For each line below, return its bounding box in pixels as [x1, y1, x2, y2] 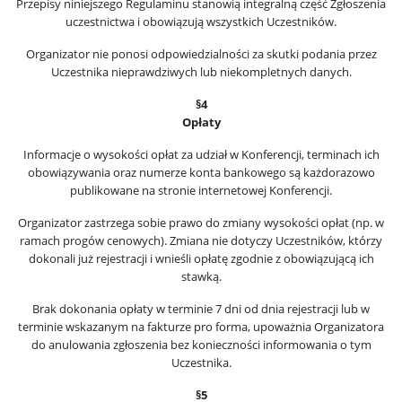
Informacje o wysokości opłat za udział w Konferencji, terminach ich [22, 146, 380, 162]
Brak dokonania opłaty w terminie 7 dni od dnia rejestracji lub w [32, 301, 370, 317]
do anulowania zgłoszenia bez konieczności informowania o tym [31, 336, 371, 353]
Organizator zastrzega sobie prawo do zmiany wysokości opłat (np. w [18, 214, 384, 231]
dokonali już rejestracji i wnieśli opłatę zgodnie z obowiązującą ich [28, 250, 374, 267]
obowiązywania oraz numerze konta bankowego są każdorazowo [27, 164, 375, 180]
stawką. [180, 268, 222, 284]
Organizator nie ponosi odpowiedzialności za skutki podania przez [25, 46, 377, 62]
